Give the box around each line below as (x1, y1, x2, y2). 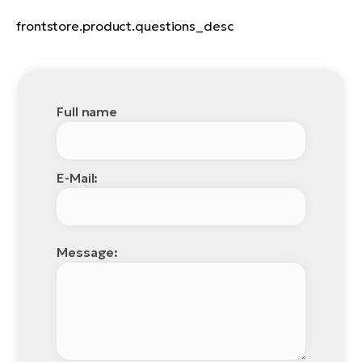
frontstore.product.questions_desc (16, 18, 234, 34)
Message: (57, 244, 119, 260)
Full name (57, 103, 118, 120)
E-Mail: (57, 170, 99, 186)
